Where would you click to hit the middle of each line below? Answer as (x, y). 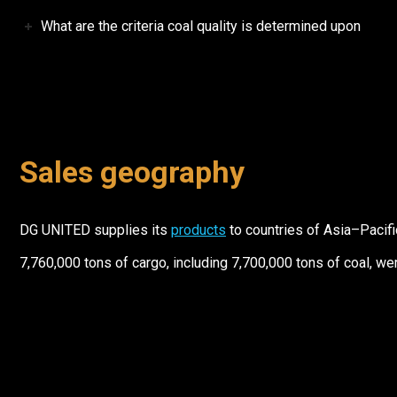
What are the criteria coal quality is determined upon (201, 27)
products (198, 230)
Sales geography (132, 172)
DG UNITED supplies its (95, 230)
